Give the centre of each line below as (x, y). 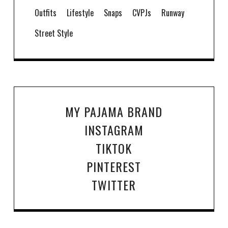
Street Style (53, 33)
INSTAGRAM (114, 130)
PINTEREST (114, 166)
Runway (173, 12)
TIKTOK (114, 148)
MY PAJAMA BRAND (114, 111)
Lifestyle (80, 12)
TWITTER (114, 184)
